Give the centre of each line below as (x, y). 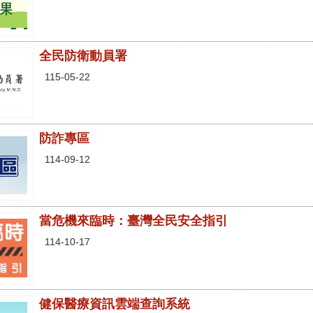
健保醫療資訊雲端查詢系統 (115, 304)
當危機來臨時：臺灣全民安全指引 (133, 221)
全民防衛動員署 (83, 56)
